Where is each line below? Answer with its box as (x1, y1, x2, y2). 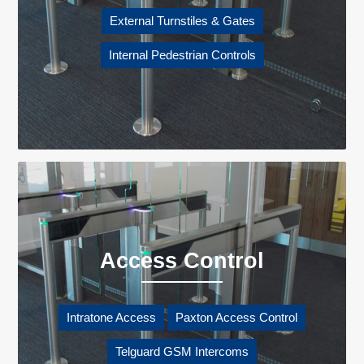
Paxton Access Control (175, 310, 297, 324)
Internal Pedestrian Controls (108, 48, 256, 62)
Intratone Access (67, 310, 156, 324)
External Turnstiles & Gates (109, 14, 255, 28)
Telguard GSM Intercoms (115, 344, 249, 358)
